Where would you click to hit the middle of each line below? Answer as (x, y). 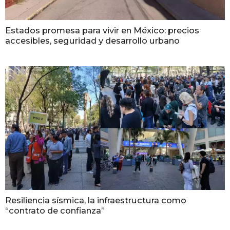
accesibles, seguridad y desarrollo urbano (92, 41)
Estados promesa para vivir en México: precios (102, 31)
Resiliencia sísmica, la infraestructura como (96, 200)
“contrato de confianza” (55, 211)
